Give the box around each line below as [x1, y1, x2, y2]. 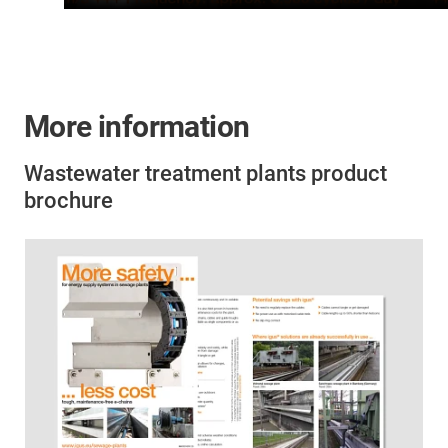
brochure [24, 187, 113, 213]
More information [24, 108, 250, 144]
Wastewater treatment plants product [24, 160, 387, 186]
